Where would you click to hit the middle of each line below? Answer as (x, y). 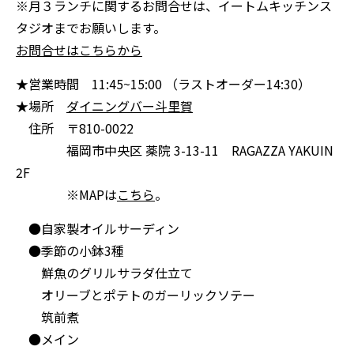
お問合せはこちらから (79, 50)
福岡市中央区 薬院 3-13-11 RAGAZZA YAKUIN (175, 150)
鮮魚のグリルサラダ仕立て (104, 273)
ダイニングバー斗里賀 (130, 106)
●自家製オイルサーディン (98, 228)
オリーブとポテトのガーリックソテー (136, 295)
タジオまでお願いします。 (91, 28)
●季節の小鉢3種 (70, 250)
